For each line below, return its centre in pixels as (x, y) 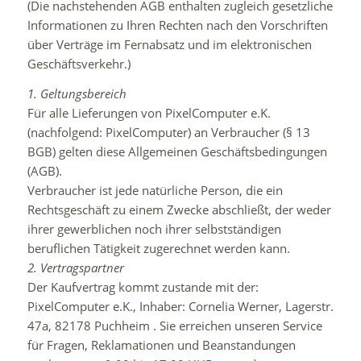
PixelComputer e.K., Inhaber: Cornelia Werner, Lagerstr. (180, 306)
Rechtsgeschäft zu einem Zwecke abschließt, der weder (179, 210)
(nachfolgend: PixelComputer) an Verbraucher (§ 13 (168, 132)
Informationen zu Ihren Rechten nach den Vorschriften (177, 25)
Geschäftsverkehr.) (79, 64)
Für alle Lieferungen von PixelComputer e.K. (149, 113)
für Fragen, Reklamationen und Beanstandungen (161, 345)
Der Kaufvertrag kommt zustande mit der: (143, 287)
